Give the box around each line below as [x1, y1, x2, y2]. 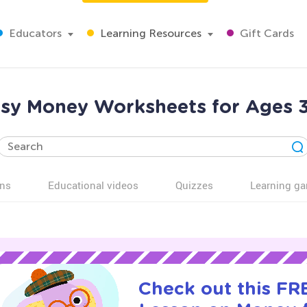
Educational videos [48, 178, 138, 192]
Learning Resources [97, 27, 201, 40]
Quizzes [175, 178, 213, 192]
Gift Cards [237, 27, 294, 40]
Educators [6, 27, 62, 40]
